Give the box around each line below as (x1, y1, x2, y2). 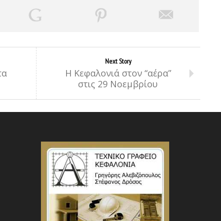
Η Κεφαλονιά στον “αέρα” (65, 67, 171, 79)
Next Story (105, 57, 131, 66)
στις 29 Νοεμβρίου (78, 78, 158, 90)
